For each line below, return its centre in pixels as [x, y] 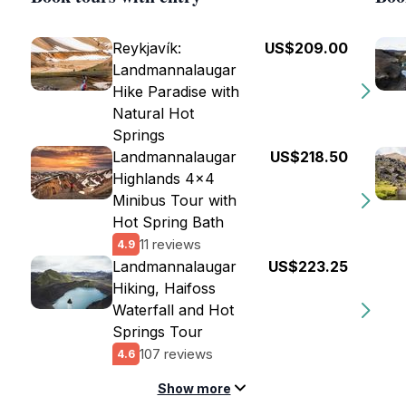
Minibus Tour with [174, 200]
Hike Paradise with [176, 92]
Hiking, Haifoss [164, 288]
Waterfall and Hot [173, 310]
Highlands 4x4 [164, 179]
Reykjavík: [147, 48]
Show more [194, 388]
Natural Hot [153, 113]
